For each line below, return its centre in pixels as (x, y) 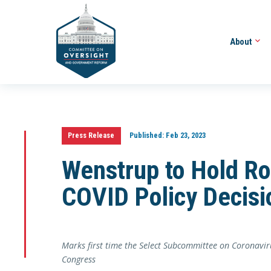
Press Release (91, 135)
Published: (146, 135)
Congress (79, 260)
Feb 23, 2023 (184, 135)
